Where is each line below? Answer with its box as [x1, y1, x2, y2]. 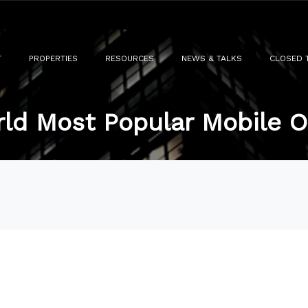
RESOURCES [105, 54, 154, 63]
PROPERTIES [29, 54, 78, 63]
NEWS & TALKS [181, 54, 242, 63]
